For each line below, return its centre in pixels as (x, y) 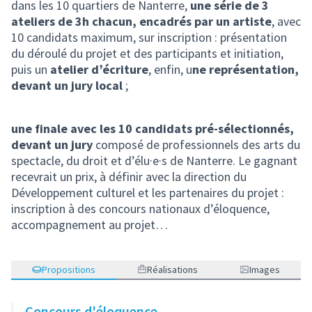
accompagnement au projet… (89, 225)
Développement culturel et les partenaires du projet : (148, 193)
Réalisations (172, 270)
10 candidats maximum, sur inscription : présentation (149, 37)
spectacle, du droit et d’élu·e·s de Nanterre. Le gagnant (154, 161)
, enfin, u (170, 69)
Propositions (69, 270)
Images (265, 270)
